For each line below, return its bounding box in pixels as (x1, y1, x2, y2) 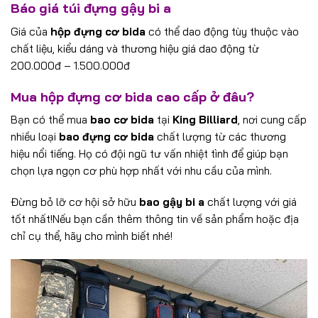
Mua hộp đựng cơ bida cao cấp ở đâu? (11, 88, 254, 105)
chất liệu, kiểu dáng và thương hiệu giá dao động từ (11, 41, 259, 55)
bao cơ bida (90, 112, 154, 126)
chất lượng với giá (204, 194, 297, 209)
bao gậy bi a (139, 194, 204, 209)
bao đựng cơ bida (59, 129, 154, 143)
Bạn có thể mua (11, 112, 90, 126)
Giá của (11, 24, 50, 38)
